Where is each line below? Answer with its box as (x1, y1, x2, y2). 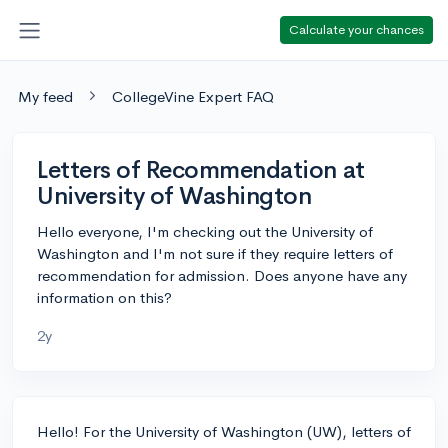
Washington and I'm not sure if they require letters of (37, 243, 393, 263)
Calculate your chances (289, 20, 424, 38)
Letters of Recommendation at (37, 154, 365, 185)
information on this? (37, 287, 172, 307)
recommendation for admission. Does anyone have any (37, 265, 407, 285)
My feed (18, 86, 73, 106)
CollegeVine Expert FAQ (112, 86, 274, 106)
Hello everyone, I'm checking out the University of (37, 221, 373, 241)
